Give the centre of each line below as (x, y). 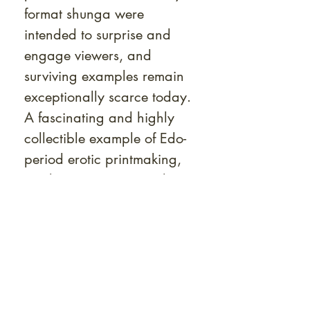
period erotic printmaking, (103, 159)
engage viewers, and (88, 55)
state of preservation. (87, 221)
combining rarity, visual (95, 180)
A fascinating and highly (99, 118)
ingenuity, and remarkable (104, 201)
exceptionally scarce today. (110, 97)
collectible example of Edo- (105, 138)
